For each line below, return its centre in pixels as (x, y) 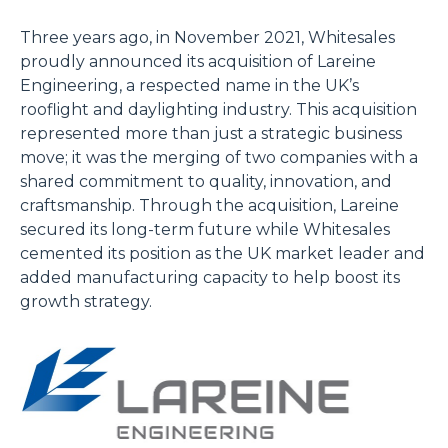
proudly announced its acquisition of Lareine (198, 61)
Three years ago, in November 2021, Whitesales (207, 37)
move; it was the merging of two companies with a (219, 157)
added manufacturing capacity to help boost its (210, 277)
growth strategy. (86, 301)
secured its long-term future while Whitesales (205, 229)
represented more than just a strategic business (211, 133)
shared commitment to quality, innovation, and (206, 181)
